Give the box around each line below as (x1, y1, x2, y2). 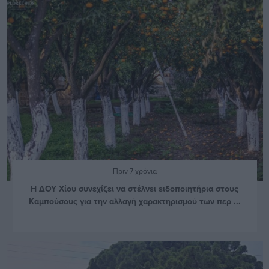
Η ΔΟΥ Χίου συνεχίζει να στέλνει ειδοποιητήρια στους (31, 183, 238, 195)
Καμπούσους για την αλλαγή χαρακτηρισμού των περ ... (28, 195, 241, 208)
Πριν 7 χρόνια (112, 166, 157, 177)
